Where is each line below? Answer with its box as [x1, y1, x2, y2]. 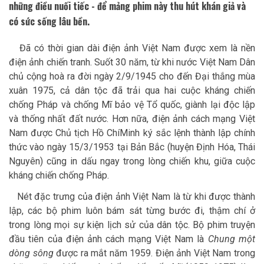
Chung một [207, 233, 256, 245]
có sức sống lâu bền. [9, 14, 90, 29]
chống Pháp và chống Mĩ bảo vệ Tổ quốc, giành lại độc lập [9, 99, 255, 111]
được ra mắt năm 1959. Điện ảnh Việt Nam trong [53, 247, 256, 259]
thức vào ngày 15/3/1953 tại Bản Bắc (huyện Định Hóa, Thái [9, 141, 255, 153]
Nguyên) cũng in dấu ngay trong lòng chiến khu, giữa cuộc [9, 156, 255, 167]
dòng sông [9, 247, 54, 259]
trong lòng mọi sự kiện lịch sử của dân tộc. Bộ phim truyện [9, 219, 255, 231]
